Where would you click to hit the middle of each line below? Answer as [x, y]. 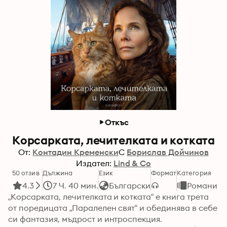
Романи [202, 185]
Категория [194, 173]
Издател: [93, 163]
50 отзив [26, 173]
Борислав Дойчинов [167, 152]
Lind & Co [132, 163]
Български [129, 185]
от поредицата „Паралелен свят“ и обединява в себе [113, 208]
